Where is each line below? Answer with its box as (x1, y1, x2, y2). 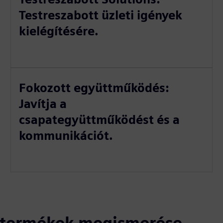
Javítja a (19, 97, 67, 111)
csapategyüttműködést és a (19, 112, 180, 127)
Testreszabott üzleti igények (19, 8, 183, 22)
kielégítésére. (19, 24, 99, 38)
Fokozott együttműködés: (19, 81, 170, 95)
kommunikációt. (19, 128, 113, 143)
